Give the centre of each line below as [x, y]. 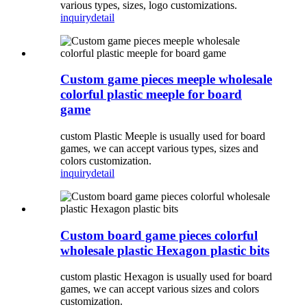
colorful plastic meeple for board [151, 95]
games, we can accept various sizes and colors [160, 289]
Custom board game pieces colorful [159, 235]
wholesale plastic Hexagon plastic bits [165, 250]
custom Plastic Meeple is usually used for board [163, 136]
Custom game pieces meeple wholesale [166, 79]
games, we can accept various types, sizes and [159, 149]
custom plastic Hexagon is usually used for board [166, 277]
